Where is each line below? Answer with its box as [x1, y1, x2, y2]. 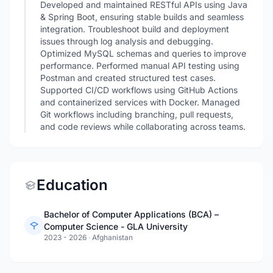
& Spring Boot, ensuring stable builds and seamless [40, 12, 244, 22]
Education [37, 176, 108, 194]
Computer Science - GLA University [44, 221, 188, 232]
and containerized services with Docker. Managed [40, 97, 240, 107]
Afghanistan [92, 233, 133, 242]
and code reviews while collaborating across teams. [40, 121, 246, 132]
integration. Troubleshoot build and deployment [40, 24, 229, 34]
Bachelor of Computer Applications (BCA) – [44, 209, 219, 219]
